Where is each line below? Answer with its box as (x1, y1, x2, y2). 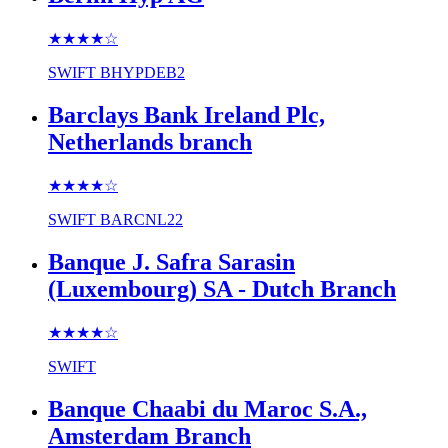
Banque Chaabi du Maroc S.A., (48, 395, 367, 422)
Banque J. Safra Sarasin (48, 248, 295, 275)
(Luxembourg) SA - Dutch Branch (48, 275, 396, 302)
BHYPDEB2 (100, 64, 185, 82)
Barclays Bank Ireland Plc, (48, 102, 325, 129)
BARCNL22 (100, 211, 183, 229)
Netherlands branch (48, 129, 252, 156)
